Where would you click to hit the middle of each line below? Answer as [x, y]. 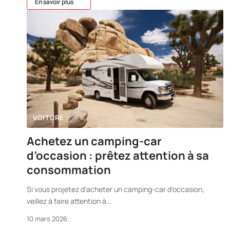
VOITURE [49, 117]
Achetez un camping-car [94, 141]
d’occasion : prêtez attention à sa [118, 155]
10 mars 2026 [47, 218]
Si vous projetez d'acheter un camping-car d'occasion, [116, 189]
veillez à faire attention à [66, 201]
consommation [69, 170]
